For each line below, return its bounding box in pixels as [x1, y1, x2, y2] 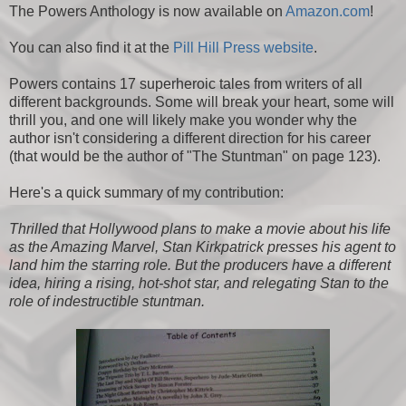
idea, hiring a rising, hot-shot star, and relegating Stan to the [9, 275, 389, 292]
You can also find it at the [9, 40, 173, 56]
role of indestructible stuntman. [9, 294, 205, 310]
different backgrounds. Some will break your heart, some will [9, 94, 394, 111]
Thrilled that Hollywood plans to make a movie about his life [9, 221, 391, 237]
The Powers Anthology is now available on [9, 4, 285, 20]
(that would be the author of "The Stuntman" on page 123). [9, 149, 381, 165]
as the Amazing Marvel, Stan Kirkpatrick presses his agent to [9, 239, 396, 256]
